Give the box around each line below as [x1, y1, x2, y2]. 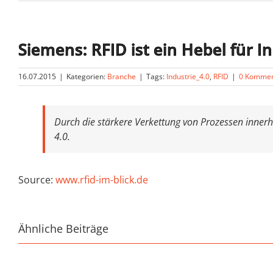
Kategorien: [66, 71, 107, 82]
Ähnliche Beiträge [18, 221, 108, 236]
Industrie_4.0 [166, 71, 210, 82]
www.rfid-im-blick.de [55, 173, 148, 186]
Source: [18, 173, 55, 186]
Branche [107, 71, 136, 82]
